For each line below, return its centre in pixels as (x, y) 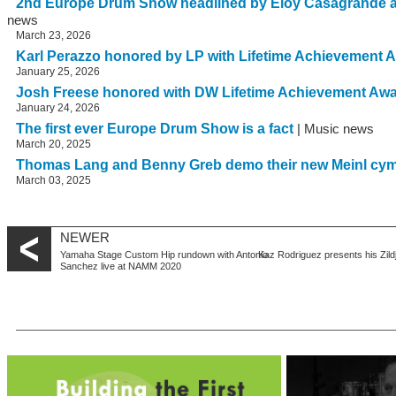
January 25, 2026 (58, 71)
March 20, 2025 (53, 144)
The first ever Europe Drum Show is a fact (155, 128)
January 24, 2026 (58, 107)
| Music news (334, 129)
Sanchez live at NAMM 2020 (121, 266)
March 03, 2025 (53, 180)
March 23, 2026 (53, 35)
